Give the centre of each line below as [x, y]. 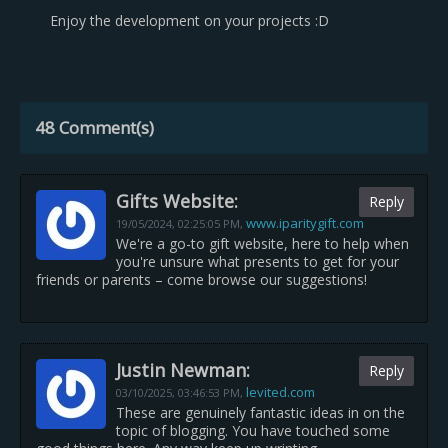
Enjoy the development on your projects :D [189, 20]
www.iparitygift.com [305, 223]
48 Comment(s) [94, 127]
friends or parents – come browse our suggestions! [201, 279]
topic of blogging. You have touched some [253, 430]
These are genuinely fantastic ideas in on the [260, 412]
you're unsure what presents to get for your [257, 261]
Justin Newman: [183, 370]
